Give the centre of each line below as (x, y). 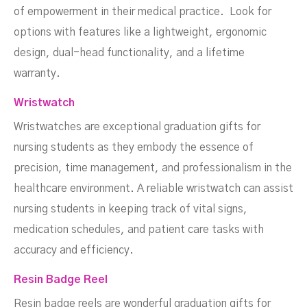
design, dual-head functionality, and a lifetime (129, 53)
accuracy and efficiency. (74, 250)
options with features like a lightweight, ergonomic (140, 33)
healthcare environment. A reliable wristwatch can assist (153, 189)
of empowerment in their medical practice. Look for (143, 12)
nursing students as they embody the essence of (134, 148)
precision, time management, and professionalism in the (153, 168)
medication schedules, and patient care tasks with (139, 230)
